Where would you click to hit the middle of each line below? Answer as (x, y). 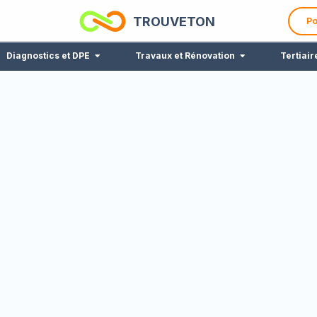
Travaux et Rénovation (185, 56)
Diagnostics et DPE (48, 56)
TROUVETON (174, 21)
